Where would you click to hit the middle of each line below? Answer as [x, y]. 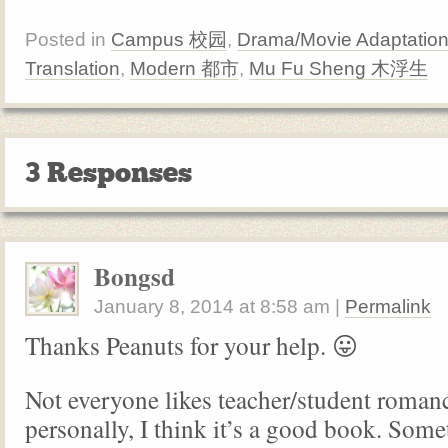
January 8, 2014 [164, 306]
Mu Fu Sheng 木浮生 [338, 68]
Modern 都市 [184, 68]
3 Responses [108, 172]
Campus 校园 [169, 39]
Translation [72, 68]
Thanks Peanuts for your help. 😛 [191, 345]
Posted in [68, 39]
